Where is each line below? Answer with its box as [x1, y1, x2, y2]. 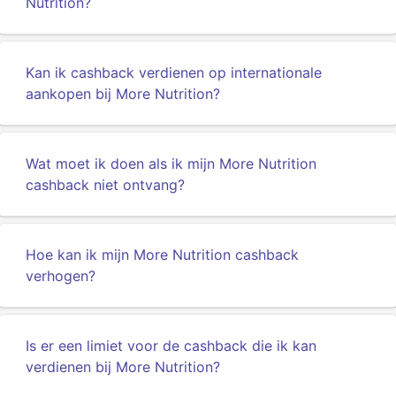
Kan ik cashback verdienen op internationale [26, 64, 322, 81]
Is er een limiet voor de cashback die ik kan [26, 337, 316, 354]
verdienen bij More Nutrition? [26, 358, 220, 376]
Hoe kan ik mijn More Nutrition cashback [26, 246, 299, 263]
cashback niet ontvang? [26, 176, 185, 194]
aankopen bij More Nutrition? [26, 85, 220, 103]
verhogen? [26, 267, 95, 285]
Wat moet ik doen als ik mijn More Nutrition [26, 155, 316, 172]
